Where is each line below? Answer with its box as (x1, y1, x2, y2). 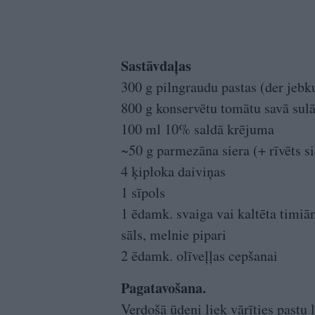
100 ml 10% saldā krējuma (121, 119, 274, 139)
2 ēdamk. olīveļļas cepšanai (121, 245, 278, 265)
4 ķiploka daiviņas (121, 161, 226, 181)
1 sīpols (121, 182, 165, 202)
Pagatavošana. (121, 277, 206, 298)
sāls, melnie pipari (121, 224, 226, 244)
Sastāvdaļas (121, 55, 191, 76)
